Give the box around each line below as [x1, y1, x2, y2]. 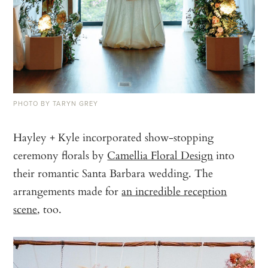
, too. [37, 200, 62, 217]
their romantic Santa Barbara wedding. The [13, 164, 214, 181]
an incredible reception [121, 182, 227, 199]
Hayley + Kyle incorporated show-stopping [13, 128, 214, 145]
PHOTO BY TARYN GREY [13, 98, 99, 108]
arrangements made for [13, 182, 122, 199]
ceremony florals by [13, 146, 108, 163]
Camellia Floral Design [107, 146, 214, 163]
